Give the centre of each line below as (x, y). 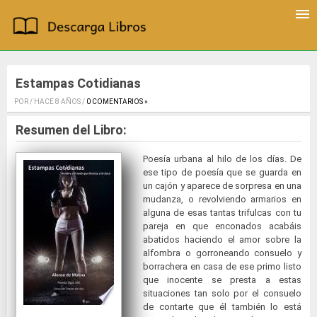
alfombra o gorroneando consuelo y (222, 253)
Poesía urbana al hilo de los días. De (222, 159)
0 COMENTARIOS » (117, 102)
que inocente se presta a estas (222, 280)
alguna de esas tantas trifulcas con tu (222, 213)
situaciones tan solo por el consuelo (222, 294)
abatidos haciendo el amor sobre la (222, 240)
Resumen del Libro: (71, 130)
